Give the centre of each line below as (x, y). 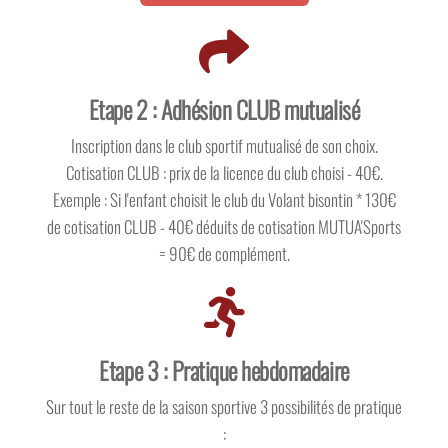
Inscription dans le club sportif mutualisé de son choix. (224, 146)
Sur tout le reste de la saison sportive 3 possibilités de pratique (224, 407)
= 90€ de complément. (224, 254)
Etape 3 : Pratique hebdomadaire (224, 370)
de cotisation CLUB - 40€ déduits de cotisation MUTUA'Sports (224, 227)
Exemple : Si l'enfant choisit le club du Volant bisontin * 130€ (224, 200)
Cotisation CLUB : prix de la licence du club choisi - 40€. (224, 173)
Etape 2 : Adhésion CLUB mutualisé (224, 109)
